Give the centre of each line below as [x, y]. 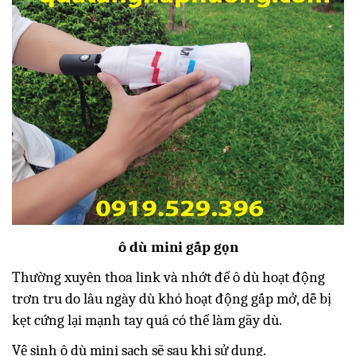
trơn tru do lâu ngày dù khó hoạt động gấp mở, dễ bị [172, 298]
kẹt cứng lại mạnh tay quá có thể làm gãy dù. [147, 320]
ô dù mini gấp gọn [178, 248]
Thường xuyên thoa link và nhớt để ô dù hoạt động [168, 277]
